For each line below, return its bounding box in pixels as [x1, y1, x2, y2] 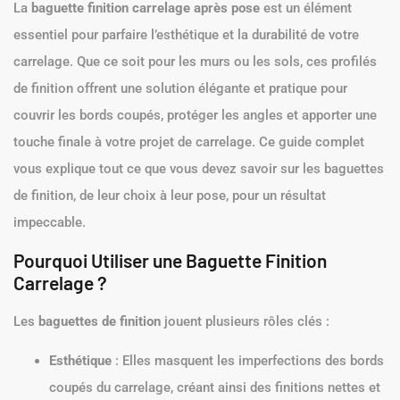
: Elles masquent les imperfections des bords [112, 352, 384, 369]
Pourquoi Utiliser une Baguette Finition [13, 248, 327, 271]
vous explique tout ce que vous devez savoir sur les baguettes [13, 161, 384, 178]
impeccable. [13, 214, 86, 231]
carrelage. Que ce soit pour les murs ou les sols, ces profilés [13, 54, 377, 71]
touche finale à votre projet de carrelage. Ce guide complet [13, 134, 364, 151]
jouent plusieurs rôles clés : [161, 312, 329, 329]
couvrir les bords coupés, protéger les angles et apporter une [13, 107, 377, 124]
